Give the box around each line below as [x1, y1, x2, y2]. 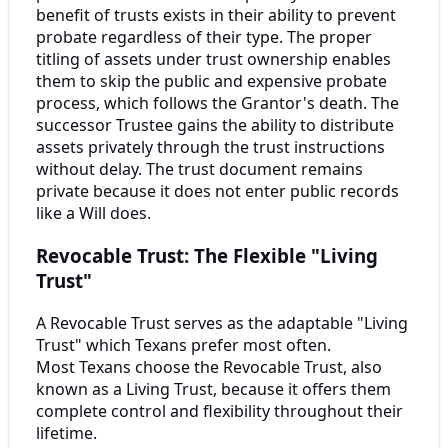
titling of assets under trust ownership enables [36, 48, 391, 71]
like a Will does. [36, 202, 151, 225]
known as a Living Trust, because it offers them [36, 377, 391, 400]
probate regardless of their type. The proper [36, 26, 372, 49]
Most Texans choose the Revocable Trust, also [36, 355, 382, 378]
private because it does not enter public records [36, 180, 399, 203]
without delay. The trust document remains [36, 158, 363, 181]
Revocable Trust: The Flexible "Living [36, 243, 378, 269]
